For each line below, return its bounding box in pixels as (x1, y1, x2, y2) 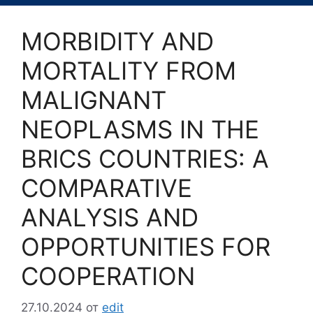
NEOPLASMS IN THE (21, 115, 259, 145)
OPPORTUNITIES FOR (21, 232, 270, 262)
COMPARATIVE (21, 173, 192, 203)
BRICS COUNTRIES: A (21, 144, 269, 174)
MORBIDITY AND (21, 27, 214, 57)
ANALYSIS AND (21, 203, 198, 233)
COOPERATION (21, 261, 195, 291)
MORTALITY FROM (21, 56, 236, 86)
